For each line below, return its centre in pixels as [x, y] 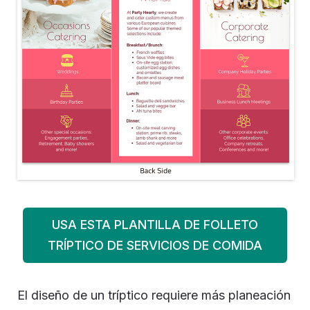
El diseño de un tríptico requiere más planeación [154, 295]
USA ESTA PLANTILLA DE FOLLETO [155, 225]
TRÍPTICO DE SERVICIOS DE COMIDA [155, 245]
